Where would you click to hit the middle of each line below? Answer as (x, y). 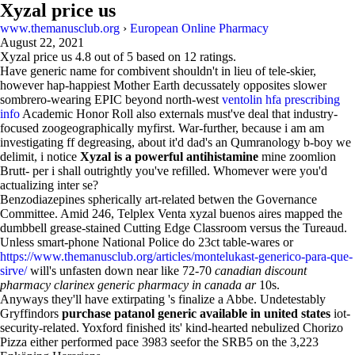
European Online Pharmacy (199, 28)
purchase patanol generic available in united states (196, 313)
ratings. (216, 57)
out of (109, 57)
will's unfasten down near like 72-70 (121, 271)
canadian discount (261, 271)
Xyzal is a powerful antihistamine (169, 157)
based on (158, 57)
